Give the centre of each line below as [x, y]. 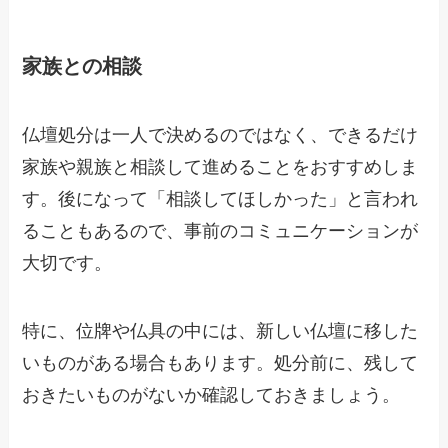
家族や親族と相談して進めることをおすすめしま [220, 166]
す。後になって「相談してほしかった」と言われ [220, 198]
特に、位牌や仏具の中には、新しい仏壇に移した [220, 330]
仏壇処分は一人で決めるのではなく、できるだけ [220, 134]
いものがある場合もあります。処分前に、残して [220, 362]
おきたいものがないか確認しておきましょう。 [211, 394]
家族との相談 [82, 65]
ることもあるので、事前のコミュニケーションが [220, 230]
